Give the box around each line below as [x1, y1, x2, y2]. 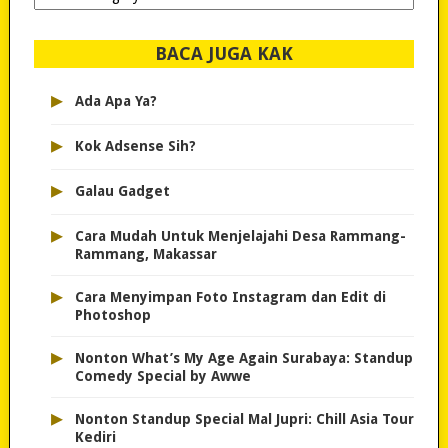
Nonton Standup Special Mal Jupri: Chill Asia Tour [74, 411, 414, 428]
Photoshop [74, 307, 151, 324]
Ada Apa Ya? [74, 93, 157, 110]
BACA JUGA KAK [154, 43, 293, 65]
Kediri [74, 429, 116, 446]
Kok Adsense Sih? [74, 138, 196, 155]
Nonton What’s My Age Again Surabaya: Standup [74, 350, 413, 367]
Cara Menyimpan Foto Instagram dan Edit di [74, 289, 386, 306]
